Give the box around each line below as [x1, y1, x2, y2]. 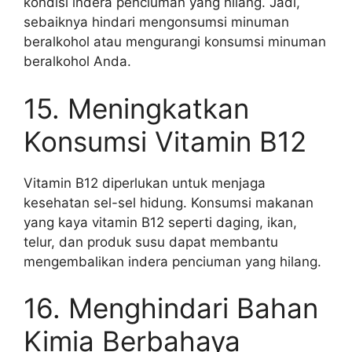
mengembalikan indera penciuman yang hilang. [24, 253, 321, 269]
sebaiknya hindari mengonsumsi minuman [24, 14, 289, 30]
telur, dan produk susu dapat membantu [24, 233, 278, 250]
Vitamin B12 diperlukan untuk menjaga [24, 174, 266, 191]
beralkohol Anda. [24, 53, 131, 69]
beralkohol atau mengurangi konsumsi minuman [24, 34, 326, 49]
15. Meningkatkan [24, 91, 249, 125]
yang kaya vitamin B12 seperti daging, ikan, [24, 214, 297, 230]
